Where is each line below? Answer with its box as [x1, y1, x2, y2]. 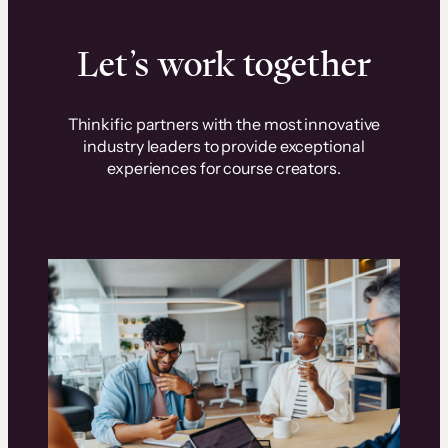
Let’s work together [77, 39, 371, 88]
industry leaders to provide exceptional [83, 135, 365, 156]
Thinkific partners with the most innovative [67, 113, 381, 134]
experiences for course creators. [107, 157, 341, 178]
